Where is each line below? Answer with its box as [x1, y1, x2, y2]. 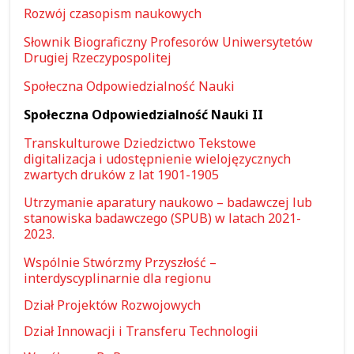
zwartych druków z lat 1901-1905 [24, 165, 220, 183]
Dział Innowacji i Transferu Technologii [24, 322, 259, 340]
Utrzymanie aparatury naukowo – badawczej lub [24, 194, 313, 212]
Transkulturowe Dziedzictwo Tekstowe [24, 134, 257, 152]
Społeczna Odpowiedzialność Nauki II [24, 105, 264, 123]
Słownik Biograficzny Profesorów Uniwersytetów [24, 33, 314, 51]
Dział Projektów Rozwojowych [24, 296, 201, 314]
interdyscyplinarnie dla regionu [24, 269, 212, 288]
